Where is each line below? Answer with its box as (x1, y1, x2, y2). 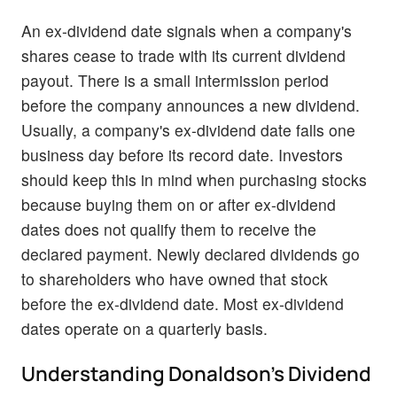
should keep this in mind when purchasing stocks (21, 167, 367, 191)
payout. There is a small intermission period (21, 68, 329, 91)
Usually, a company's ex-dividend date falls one (21, 118, 355, 141)
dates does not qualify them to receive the (21, 217, 316, 240)
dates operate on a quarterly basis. (21, 316, 268, 339)
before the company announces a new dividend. (21, 93, 360, 116)
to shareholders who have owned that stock (21, 267, 328, 290)
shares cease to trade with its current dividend (21, 43, 346, 66)
